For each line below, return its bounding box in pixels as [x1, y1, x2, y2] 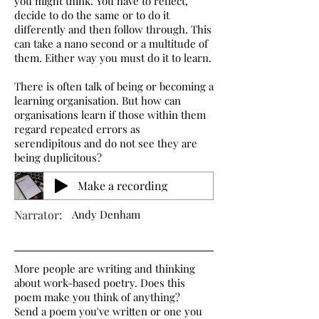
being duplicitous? [14, 150, 102, 164]
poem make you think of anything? [14, 290, 183, 304]
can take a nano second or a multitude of [14, 36, 208, 51]
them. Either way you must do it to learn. [14, 51, 211, 65]
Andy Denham [72, 207, 140, 221]
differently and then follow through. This [14, 22, 211, 36]
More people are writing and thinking [14, 261, 195, 276]
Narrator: [14, 207, 62, 222]
